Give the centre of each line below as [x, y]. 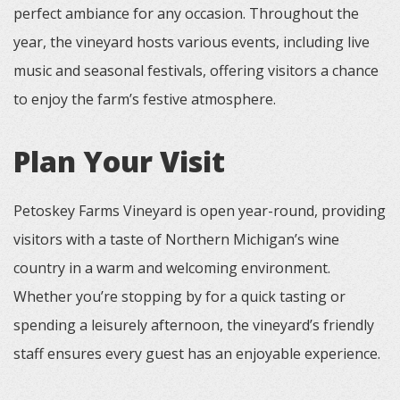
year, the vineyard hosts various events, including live [192, 42]
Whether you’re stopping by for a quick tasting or [179, 296]
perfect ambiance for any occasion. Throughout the [186, 13]
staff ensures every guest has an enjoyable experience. [197, 354]
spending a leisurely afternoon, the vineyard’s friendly [194, 325]
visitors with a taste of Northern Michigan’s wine [176, 239]
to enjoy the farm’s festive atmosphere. [145, 99]
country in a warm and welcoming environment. [172, 268]
